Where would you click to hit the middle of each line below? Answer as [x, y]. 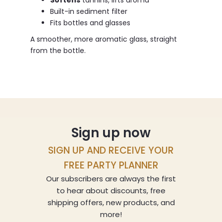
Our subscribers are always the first [111, 179]
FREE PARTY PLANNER [111, 166]
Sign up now [111, 133]
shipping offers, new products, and [111, 203]
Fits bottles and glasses [90, 23]
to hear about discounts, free [111, 191]
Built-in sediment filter [88, 12]
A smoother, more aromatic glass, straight [103, 39]
